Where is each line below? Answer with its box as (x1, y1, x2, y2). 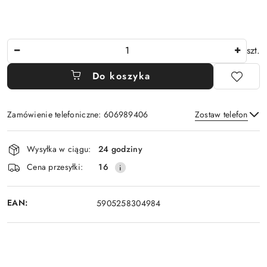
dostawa (7, 161, 57, 182)
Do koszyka (92, 69, 151, 83)
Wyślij (117, 160, 150, 175)
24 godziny (98, 143, 142, 156)
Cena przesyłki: (27, 161, 83, 173)
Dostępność (7, 128, 77, 148)
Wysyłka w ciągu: (27, 143, 91, 156)
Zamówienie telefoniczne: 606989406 (7, 108, 148, 120)
